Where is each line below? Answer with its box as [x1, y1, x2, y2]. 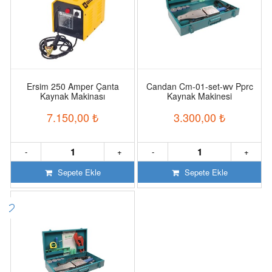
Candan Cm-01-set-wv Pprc [146, 80, 253, 92]
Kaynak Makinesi [167, 89, 232, 102]
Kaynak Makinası [40, 89, 105, 102]
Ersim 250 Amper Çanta [26, 80, 119, 92]
